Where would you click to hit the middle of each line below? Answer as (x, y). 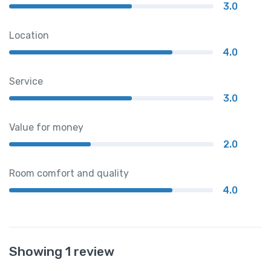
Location (29, 35)
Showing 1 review (62, 251)
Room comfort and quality (69, 173)
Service (26, 81)
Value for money (46, 127)
